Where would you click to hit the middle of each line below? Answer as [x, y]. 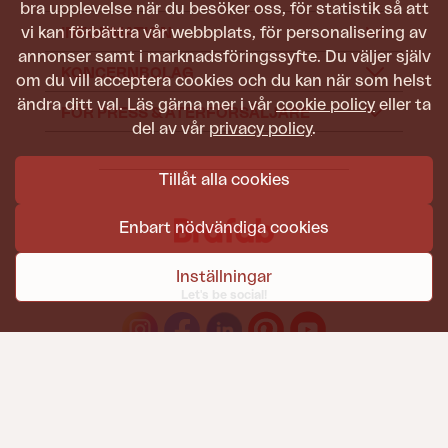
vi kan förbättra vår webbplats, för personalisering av [224, 33]
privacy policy [260, 129]
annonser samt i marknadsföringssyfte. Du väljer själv [224, 57]
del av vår [170, 129]
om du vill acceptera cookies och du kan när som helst [224, 81]
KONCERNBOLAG [127, 73]
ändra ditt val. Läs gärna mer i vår [146, 105]
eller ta [403, 105]
